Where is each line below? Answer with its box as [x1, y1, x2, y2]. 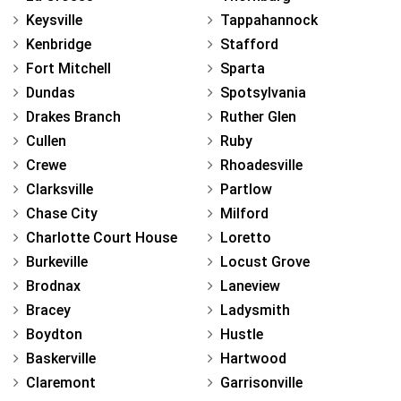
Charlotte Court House [26, 228, 177, 246]
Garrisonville [220, 373, 303, 391]
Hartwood [220, 349, 286, 367]
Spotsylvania [220, 83, 306, 101]
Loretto [220, 228, 271, 246]
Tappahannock [220, 11, 318, 29]
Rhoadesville [220, 156, 303, 174]
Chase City [26, 204, 98, 222]
